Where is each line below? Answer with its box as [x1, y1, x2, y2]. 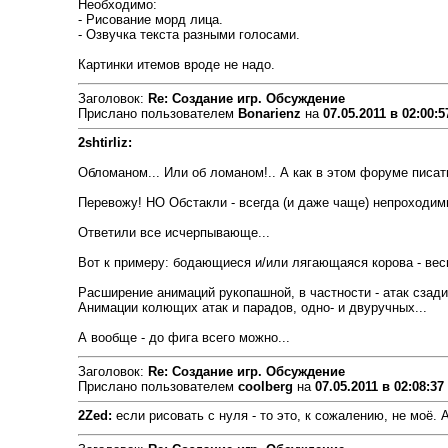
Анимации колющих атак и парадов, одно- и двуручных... [77, 300, 427, 315]
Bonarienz [237, 106, 301, 121]
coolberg [237, 379, 293, 394]
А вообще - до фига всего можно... [77, 330, 290, 345]
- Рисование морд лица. [77, 12, 223, 27]
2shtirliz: [77, 135, 132, 150]
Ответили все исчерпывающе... [77, 225, 270, 240]
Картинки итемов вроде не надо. [77, 57, 275, 72]
